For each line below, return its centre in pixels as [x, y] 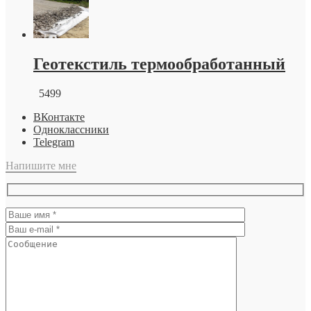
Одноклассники [71, 129]
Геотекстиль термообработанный [159, 64]
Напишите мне [41, 165]
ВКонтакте [59, 117]
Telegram [54, 142]
